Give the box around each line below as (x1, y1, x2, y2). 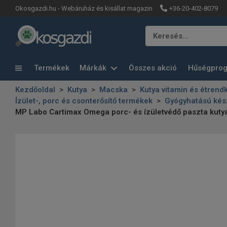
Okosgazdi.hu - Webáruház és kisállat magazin (15, 5, 153, 12)
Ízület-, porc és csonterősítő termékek (15, 96, 153, 105)
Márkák (80, 63, 108, 73)
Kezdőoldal (15, 85, 55, 94)
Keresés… (153, 31, 188, 41)
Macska (99, 85, 128, 94)
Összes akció (129, 63, 177, 73)
